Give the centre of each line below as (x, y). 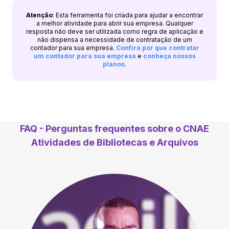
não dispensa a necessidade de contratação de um (114, 39)
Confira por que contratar (157, 48)
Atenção (39, 15)
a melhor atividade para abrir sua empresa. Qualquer (114, 23)
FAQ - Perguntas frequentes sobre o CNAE (114, 128)
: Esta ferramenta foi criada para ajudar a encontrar (128, 15)
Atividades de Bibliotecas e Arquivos (114, 142)
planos (114, 64)
